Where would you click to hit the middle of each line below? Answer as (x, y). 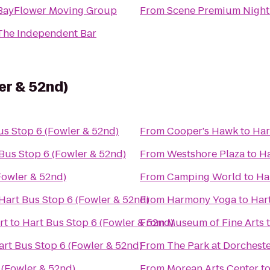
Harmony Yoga (202, 200)
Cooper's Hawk (202, 131)
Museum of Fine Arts (215, 223)
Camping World (204, 177)
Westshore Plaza (206, 154)
